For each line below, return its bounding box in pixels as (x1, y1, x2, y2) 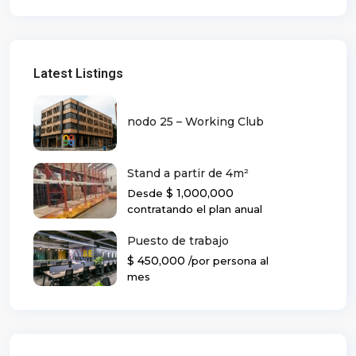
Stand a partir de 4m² (127, 165, 249, 180)
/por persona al (188, 253, 269, 267)
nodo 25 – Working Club (127, 114, 264, 129)
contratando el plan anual (127, 202, 262, 215)
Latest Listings (33, 66, 123, 82)
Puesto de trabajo (127, 233, 229, 248)
